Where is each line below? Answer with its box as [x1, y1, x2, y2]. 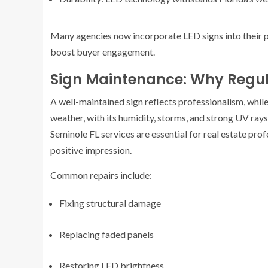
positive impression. [50, 144, 132, 156]
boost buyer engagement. [50, 45, 155, 57]
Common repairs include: [50, 169, 152, 181]
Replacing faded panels [59, 228, 154, 240]
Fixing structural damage [59, 197, 161, 209]
